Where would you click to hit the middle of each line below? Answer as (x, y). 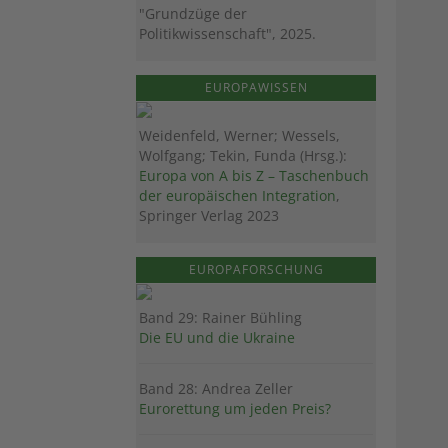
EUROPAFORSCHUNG (256, 269)
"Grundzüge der (193, 13)
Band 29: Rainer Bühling (220, 317)
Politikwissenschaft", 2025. (227, 33)
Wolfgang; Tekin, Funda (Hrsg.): (243, 155)
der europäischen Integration (237, 195)
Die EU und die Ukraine (217, 337)
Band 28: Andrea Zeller (216, 388)
